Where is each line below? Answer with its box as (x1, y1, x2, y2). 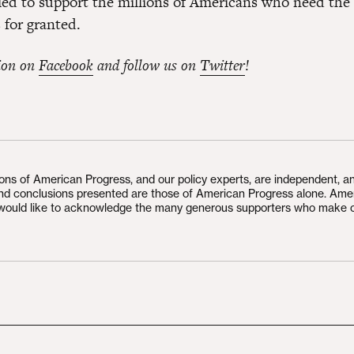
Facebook (39, 55, 93, 76)
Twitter (200, 55, 245, 76)
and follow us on (93, 55, 200, 76)
